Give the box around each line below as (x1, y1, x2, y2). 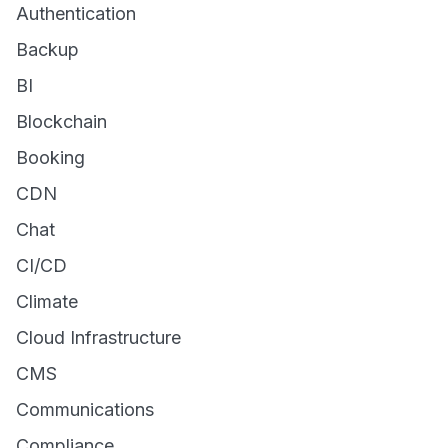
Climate (16, 291, 78, 312)
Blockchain (16, 111, 107, 132)
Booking (16, 147, 85, 168)
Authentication (16, 3, 136, 24)
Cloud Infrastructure (16, 327, 181, 348)
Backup (16, 39, 79, 60)
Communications (16, 399, 154, 420)
